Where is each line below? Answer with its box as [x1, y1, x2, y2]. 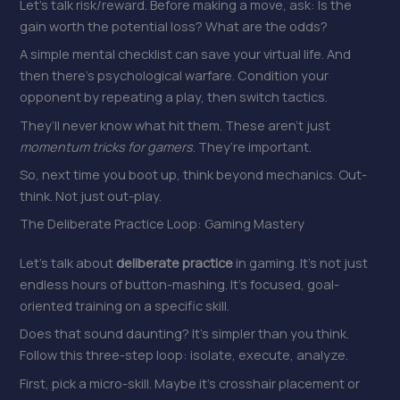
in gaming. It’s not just [233, 254, 369, 272]
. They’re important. [193, 137, 312, 155]
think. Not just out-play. [20, 186, 162, 204]
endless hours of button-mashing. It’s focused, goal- [20, 275, 340, 294]
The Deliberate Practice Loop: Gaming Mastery [20, 214, 305, 233]
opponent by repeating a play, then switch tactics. [20, 87, 329, 106]
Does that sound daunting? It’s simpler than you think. [20, 324, 350, 343]
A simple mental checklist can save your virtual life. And [20, 45, 352, 63]
